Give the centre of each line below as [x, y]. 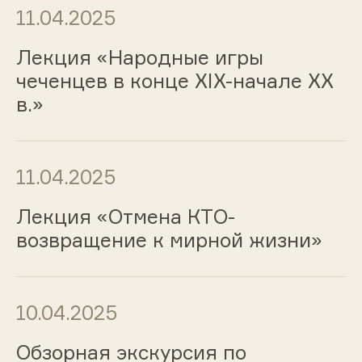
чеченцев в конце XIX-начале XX [175, 81]
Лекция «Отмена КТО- [125, 216]
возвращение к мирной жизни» [169, 240]
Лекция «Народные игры [139, 58]
